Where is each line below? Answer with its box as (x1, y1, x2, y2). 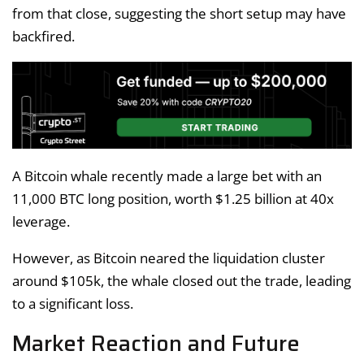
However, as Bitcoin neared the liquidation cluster (12, 249, 325, 268)
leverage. (12, 212, 70, 232)
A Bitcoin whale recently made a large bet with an (12, 167, 322, 186)
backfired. (12, 26, 75, 45)
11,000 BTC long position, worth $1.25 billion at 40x (12, 189, 334, 209)
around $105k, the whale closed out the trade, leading (12, 271, 351, 291)
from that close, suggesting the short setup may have (12, 3, 346, 23)
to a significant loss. (12, 294, 133, 314)
